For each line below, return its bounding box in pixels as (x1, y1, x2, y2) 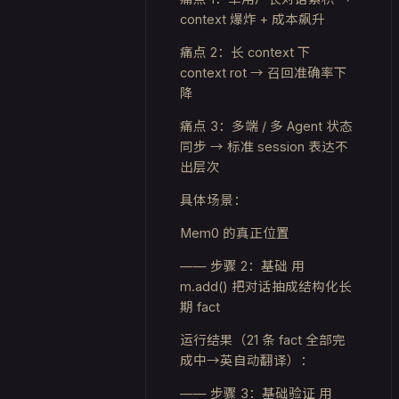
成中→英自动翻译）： (180, 353, 313, 368)
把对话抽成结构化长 (232, 279, 352, 294)
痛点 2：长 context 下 (180, 45, 311, 60)
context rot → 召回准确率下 (180, 65, 347, 80)
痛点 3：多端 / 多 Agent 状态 (180, 118, 353, 134)
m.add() (180, 279, 232, 294)
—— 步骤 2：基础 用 (180, 258, 305, 273)
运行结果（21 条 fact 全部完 (180, 332, 346, 347)
